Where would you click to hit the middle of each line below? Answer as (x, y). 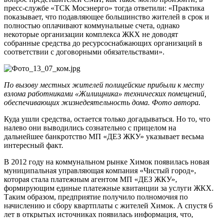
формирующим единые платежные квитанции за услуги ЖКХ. (109, 188)
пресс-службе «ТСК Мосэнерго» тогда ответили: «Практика (104, 8)
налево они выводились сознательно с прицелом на (90, 127)
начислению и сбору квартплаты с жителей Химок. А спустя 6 (108, 205)
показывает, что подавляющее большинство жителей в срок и (107, 17)
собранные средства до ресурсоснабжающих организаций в (103, 43)
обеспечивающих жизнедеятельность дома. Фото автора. (102, 102)
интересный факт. (34, 145)
